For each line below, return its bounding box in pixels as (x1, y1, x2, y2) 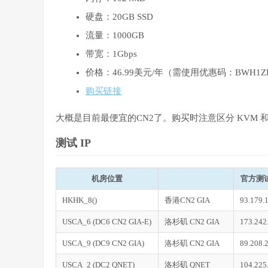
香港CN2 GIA (165, 196, 210, 205)
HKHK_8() (62, 196, 97, 205)
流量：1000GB (86, 31, 144, 41)
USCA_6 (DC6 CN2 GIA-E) (62, 217, 151, 227)
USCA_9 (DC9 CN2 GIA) (62, 239, 144, 248)
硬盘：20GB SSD (86, 12, 153, 22)
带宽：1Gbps (86, 49, 137, 59)
